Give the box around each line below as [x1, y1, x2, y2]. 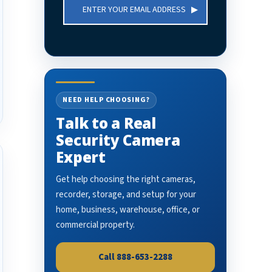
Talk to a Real [56, 113, 156, 133]
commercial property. [56, 219, 135, 231]
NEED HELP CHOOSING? [63, 95, 150, 105]
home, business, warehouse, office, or [56, 203, 200, 216]
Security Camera [56, 130, 180, 150]
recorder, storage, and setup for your [56, 188, 197, 201]
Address [63, 7, 95, 19]
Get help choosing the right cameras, [56, 173, 196, 186]
